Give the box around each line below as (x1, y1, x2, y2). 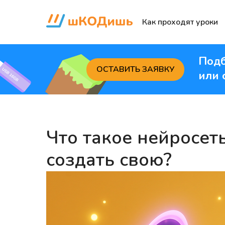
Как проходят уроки (142, 17, 218, 28)
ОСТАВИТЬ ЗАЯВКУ (96, 64, 174, 75)
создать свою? (46, 148, 172, 172)
